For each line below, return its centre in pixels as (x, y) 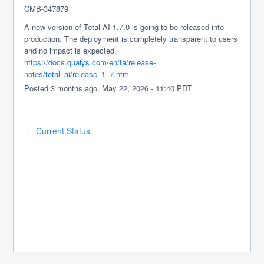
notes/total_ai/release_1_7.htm (77, 74)
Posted (38, 88)
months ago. (79, 88)
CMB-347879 (47, 9)
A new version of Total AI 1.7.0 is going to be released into (124, 27)
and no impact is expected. (71, 50)
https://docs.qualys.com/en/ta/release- (90, 62)
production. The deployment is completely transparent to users (131, 39)
